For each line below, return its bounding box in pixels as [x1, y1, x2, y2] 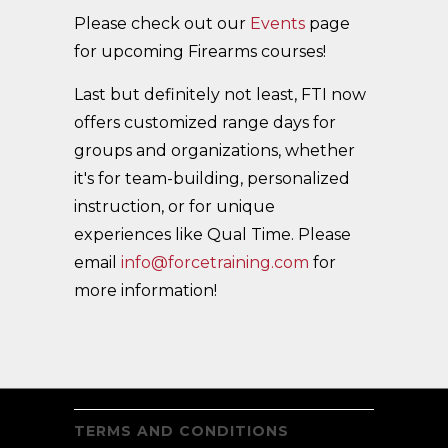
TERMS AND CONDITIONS [74, 421, 289, 440]
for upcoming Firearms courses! [74, 41, 326, 61]
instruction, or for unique [74, 196, 275, 216]
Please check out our [74, 13, 250, 33]
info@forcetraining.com [121, 252, 309, 272]
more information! [74, 280, 217, 300]
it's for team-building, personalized [74, 168, 350, 188]
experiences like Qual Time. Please [74, 224, 351, 244]
